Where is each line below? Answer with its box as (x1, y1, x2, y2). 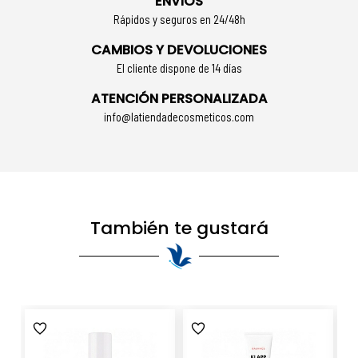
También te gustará (89, 215, 268, 241)
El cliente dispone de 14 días (116, 60, 242, 75)
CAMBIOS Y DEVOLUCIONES (91, 40, 267, 59)
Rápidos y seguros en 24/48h (113, 11, 245, 26)
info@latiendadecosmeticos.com (104, 109, 254, 124)
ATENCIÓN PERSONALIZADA (90, 89, 268, 108)
